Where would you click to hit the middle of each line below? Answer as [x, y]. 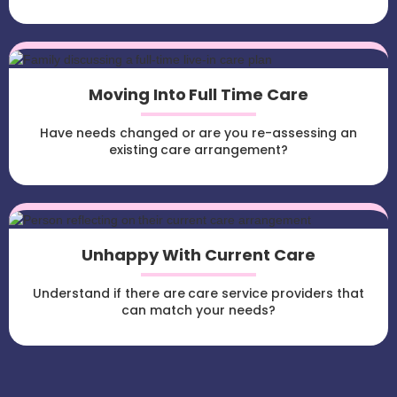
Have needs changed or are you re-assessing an [198, 132]
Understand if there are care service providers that [198, 294]
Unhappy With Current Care [198, 255]
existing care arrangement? [198, 149]
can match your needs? [198, 311]
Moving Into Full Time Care [198, 94]
